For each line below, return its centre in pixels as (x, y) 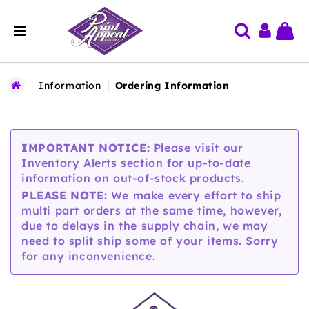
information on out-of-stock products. (133, 178)
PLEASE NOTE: (64, 195)
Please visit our (197, 148)
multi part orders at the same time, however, (152, 210)
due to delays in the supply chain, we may (145, 225)
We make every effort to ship (194, 195)
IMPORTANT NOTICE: (86, 148)
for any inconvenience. (89, 256)
